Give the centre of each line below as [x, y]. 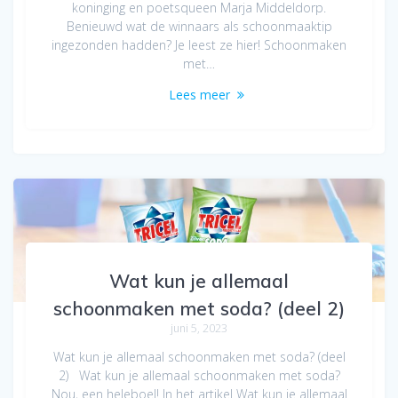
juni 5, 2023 [199, 328]
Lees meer [199, 94]
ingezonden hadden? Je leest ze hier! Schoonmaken [199, 44]
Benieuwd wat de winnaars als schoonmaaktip [199, 26]
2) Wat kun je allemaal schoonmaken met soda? [199, 375]
